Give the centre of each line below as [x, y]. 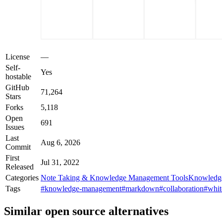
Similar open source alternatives [86, 211]
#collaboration [181, 189]
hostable [18, 77]
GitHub [17, 88]
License [18, 57]
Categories [22, 178]
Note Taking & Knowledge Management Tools [114, 178]
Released [20, 167]
